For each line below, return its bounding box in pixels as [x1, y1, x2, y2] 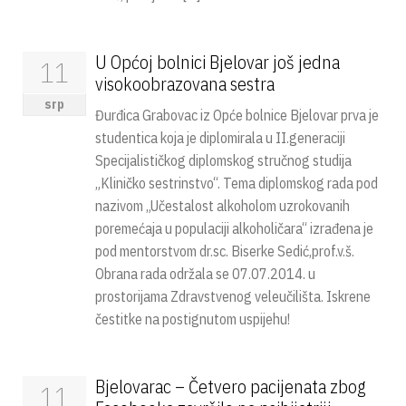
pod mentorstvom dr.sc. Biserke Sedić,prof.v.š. [95, 242, 354, 260]
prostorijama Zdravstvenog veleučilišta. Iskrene [95, 287, 371, 305]
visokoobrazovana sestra [95, 72, 275, 96]
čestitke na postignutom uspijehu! [95, 310, 290, 328]
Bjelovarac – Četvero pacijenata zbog [95, 374, 366, 399]
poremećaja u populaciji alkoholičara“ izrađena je [95, 219, 373, 237]
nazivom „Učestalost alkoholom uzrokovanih [95, 197, 350, 215]
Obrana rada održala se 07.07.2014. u [95, 265, 315, 283]
